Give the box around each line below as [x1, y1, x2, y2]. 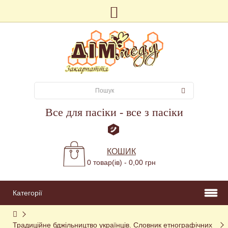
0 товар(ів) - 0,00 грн [87, 158, 156, 166]
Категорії [13, 188, 42, 197]
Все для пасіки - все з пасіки [45, 105, 183, 119]
